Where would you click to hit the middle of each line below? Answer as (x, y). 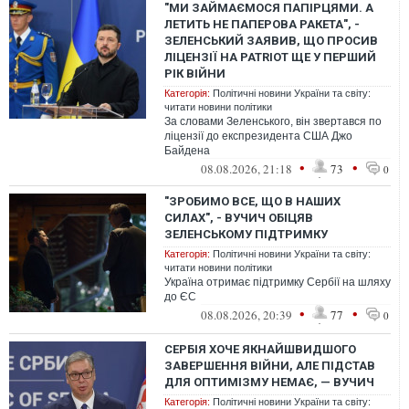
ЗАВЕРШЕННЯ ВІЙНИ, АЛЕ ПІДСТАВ (270, 366)
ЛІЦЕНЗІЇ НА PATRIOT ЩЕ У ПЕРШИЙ (270, 57)
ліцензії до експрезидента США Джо (258, 136)
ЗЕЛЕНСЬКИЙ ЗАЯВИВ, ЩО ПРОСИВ (271, 41)
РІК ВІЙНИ (195, 73)
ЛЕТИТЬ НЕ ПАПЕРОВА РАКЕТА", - (262, 24)
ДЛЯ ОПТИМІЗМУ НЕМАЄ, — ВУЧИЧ (269, 382)
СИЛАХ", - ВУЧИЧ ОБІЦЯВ (239, 218)
